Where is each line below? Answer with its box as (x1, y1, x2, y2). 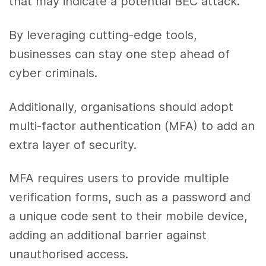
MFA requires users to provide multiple (9, 171, 230, 186)
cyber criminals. (9, 65, 98, 80)
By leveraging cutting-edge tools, (9, 27, 198, 42)
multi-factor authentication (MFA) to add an (9, 118, 255, 133)
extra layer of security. (9, 137, 137, 152)
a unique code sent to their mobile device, (9, 209, 248, 224)
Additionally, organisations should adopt (9, 99, 234, 114)
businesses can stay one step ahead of (9, 46, 230, 61)
